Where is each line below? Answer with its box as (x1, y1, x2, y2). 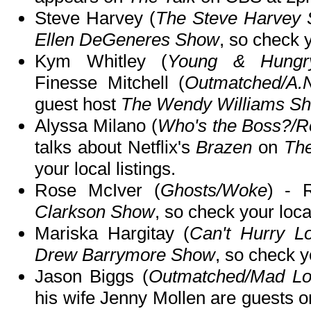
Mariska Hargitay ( (35, 223, 190, 244)
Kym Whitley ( (35, 51, 167, 72)
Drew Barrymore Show (35, 244, 215, 266)
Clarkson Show (35, 201, 155, 223)
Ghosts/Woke (160, 180, 267, 201)
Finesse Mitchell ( (35, 72, 185, 94)
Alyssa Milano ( (35, 115, 158, 137)
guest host (35, 94, 121, 115)
